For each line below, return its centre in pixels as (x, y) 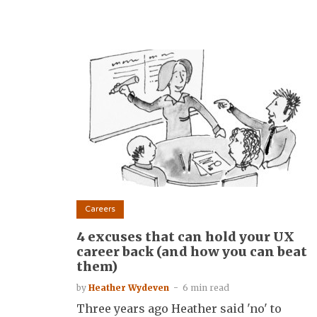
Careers (100, 209)
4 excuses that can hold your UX (185, 236)
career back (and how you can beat (192, 251)
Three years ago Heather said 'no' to (179, 308)
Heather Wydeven (129, 287)
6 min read (206, 287)
